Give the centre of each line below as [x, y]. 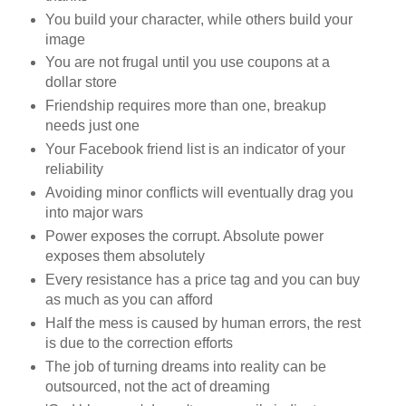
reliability [74, 169]
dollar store [81, 82]
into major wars [94, 213]
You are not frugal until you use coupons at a [187, 63]
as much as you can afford [129, 300]
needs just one [92, 126]
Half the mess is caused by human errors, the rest [203, 324]
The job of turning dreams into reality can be [185, 367]
